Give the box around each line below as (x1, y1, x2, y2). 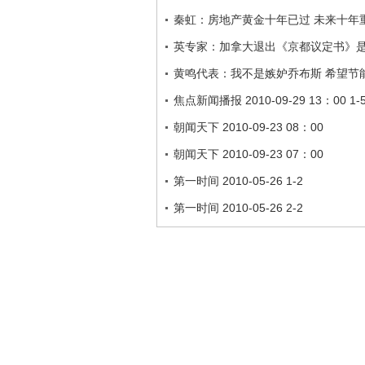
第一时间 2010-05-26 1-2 (174, 174, 303, 187)
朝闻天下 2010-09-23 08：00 (174, 121, 323, 134)
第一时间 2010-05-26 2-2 (174, 201, 303, 214)
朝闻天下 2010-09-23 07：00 (174, 147, 323, 161)
